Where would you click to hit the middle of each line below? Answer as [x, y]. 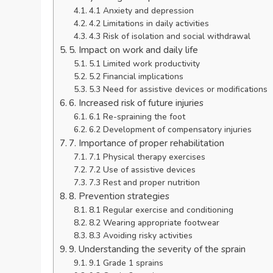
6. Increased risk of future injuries [136, 103]
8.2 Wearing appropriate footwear [154, 223]
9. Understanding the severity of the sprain [158, 250]
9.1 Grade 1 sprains [126, 263]
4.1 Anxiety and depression [141, 11]
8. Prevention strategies [119, 197]
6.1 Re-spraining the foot [137, 117]
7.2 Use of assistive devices [142, 170]
